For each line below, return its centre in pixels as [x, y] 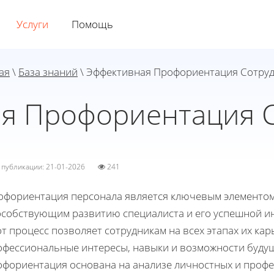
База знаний [48, 72]
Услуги [32, 24]
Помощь [92, 24]
